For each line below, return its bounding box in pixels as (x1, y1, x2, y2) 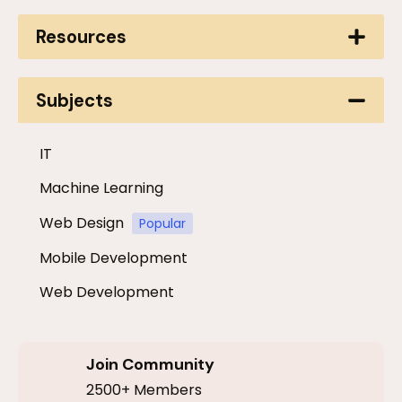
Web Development (39, 282, 174, 303)
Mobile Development (39, 248, 188, 269)
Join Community (85, 354, 214, 376)
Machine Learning (39, 178, 163, 199)
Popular (139, 214, 186, 233)
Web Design (39, 213, 124, 234)
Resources (36, 25, 127, 49)
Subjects (36, 88, 114, 112)
